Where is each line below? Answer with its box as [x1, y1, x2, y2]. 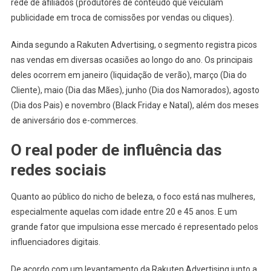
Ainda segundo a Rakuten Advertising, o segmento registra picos [10, 40, 257, 50]
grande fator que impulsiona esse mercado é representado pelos [10, 222, 258, 232]
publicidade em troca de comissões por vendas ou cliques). [10, 13, 234, 23]
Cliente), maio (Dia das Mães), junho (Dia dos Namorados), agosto [10, 85, 260, 96]
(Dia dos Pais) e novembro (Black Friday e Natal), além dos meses [10, 100, 259, 111]
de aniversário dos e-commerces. [10, 116, 138, 126]
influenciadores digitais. [10, 237, 102, 247]
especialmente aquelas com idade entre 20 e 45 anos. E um [10, 207, 237, 217]
